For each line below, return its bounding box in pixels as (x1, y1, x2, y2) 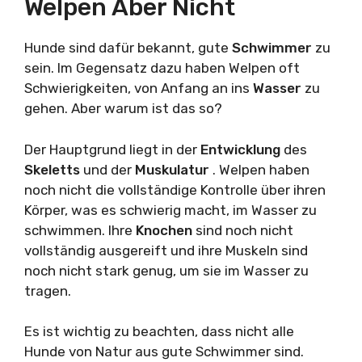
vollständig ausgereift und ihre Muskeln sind (24, 242, 308, 259)
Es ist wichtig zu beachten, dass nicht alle (24, 323, 294, 340)
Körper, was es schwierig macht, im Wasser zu (24, 201, 317, 218)
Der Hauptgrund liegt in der (24, 141, 200, 158)
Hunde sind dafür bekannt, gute (24, 40, 232, 57)
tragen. (24, 282, 71, 299)
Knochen (136, 221, 196, 238)
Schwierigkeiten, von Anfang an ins (24, 80, 253, 97)
